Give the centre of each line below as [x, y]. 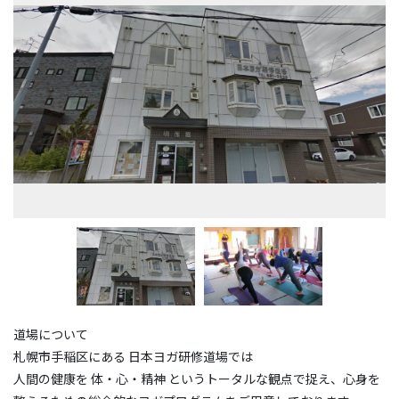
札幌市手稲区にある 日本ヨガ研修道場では [133, 357]
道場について [51, 334]
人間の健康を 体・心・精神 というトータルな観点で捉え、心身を [197, 379]
